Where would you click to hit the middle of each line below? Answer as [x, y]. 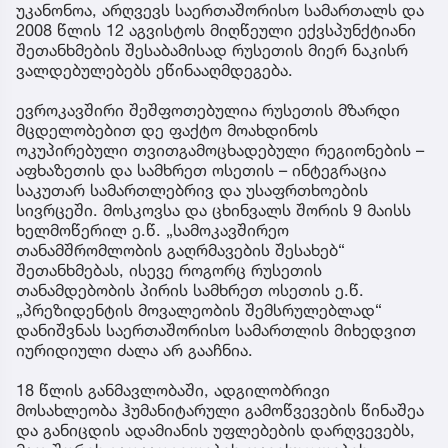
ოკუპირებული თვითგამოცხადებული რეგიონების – [220, 149]
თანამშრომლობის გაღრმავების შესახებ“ [180, 249]
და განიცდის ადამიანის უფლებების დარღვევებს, [215, 429]
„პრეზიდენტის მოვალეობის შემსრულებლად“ [199, 309]
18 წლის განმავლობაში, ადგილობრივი [173, 389]
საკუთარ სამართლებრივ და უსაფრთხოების [192, 189]
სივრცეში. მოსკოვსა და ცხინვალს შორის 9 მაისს [213, 209]
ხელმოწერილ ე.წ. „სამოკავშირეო [152, 229]
